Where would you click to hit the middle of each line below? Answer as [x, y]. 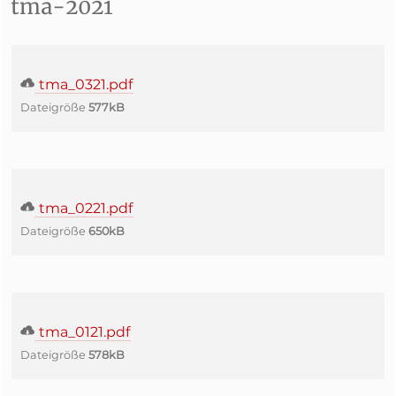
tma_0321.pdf [84, 84]
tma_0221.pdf [84, 208]
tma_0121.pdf [83, 332]
